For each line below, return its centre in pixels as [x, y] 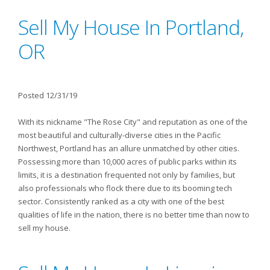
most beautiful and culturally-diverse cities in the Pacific [119, 135]
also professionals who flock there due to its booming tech [125, 188]
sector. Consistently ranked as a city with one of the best [121, 201]
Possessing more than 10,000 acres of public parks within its [127, 162]
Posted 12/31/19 [48, 95]
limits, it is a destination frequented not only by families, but [127, 175]
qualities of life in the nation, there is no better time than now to [134, 215]
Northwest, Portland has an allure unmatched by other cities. [129, 148]
